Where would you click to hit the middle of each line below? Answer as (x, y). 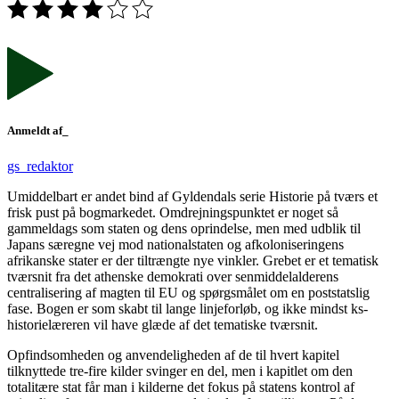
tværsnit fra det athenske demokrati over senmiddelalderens (173, 276)
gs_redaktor (40, 166)
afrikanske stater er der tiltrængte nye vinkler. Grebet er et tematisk (193, 260)
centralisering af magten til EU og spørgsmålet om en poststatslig (188, 292)
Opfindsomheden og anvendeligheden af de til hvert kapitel (173, 354)
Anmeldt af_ (38, 131)
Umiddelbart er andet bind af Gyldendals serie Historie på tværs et (192, 196)
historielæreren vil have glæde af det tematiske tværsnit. (163, 324)
